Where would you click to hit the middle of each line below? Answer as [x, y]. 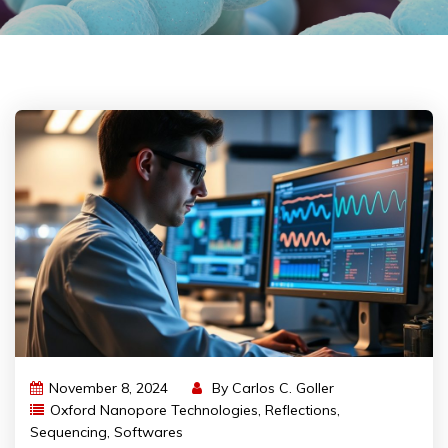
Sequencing [68, 432]
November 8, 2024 [108, 388]
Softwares [148, 432]
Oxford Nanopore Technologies [154, 410]
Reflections [301, 410]
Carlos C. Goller [283, 388]
